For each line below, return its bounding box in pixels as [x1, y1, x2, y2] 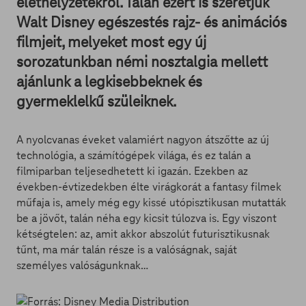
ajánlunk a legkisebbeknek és [16, 72, 202, 91]
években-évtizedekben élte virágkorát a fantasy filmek [16, 180, 281, 194]
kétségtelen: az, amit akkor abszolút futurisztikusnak [16, 227, 270, 241]
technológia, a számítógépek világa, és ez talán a [16, 148, 251, 163]
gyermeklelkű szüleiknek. [16, 92, 176, 111]
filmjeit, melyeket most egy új [16, 33, 206, 51]
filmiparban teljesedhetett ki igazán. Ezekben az [16, 164, 248, 178]
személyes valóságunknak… [16, 258, 148, 273]
